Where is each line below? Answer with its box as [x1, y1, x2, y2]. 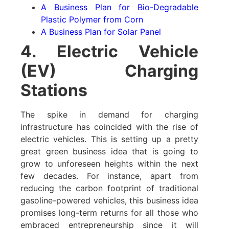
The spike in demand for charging [20, 109, 198, 120]
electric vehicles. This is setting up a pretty [20, 134, 198, 145]
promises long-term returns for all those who [20, 208, 198, 218]
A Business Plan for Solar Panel [41, 27, 161, 37]
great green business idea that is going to [20, 146, 198, 157]
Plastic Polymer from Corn [41, 14, 143, 25]
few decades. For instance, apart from [20, 171, 198, 181]
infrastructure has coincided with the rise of [20, 122, 198, 132]
